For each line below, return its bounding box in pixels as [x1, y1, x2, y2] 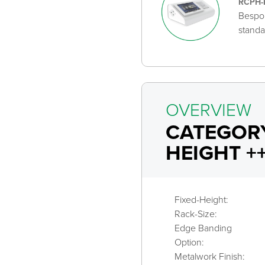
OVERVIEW [166, 96, 251, 121]
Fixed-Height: [174, 192, 228, 206]
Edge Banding [174, 221, 232, 234]
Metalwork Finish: [174, 249, 245, 263]
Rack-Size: [174, 206, 217, 220]
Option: [174, 235, 204, 248]
